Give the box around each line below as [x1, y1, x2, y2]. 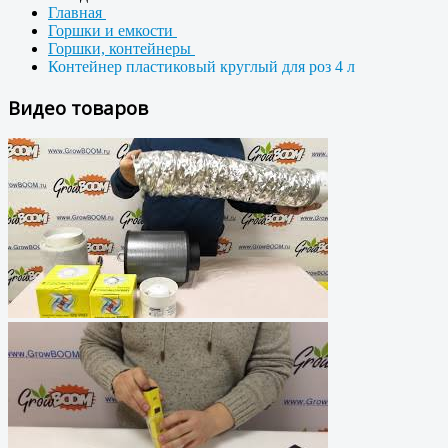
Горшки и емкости [48, 22, 177, 39]
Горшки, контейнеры [48, 40, 195, 57]
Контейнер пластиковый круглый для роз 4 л [48, 58, 355, 75]
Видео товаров [8, 94, 148, 120]
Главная [48, 4, 106, 21]
